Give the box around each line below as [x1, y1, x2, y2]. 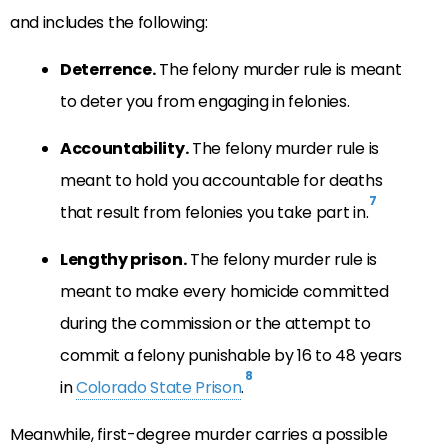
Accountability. [60, 136, 189, 160]
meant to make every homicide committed [60, 279, 389, 303]
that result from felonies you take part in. [60, 200, 369, 224]
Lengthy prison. [60, 247, 187, 271]
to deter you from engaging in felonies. [60, 89, 350, 113]
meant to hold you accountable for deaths [60, 168, 383, 192]
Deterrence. [60, 57, 156, 81]
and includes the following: [10, 11, 208, 35]
